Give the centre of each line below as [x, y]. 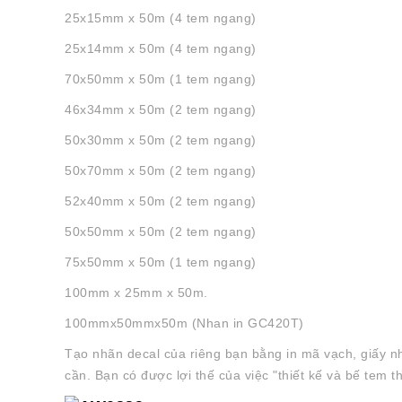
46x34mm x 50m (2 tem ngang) [161, 109]
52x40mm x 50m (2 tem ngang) [161, 201]
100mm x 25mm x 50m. [136, 292]
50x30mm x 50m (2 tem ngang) [161, 140]
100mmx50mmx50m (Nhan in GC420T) [184, 323]
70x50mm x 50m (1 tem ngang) [161, 79]
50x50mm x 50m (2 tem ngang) [161, 231]
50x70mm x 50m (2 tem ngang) [161, 170]
